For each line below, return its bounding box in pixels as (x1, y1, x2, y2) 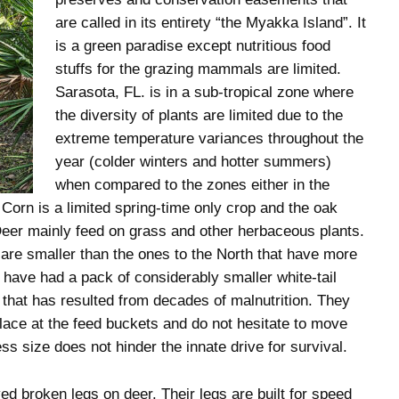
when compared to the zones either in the (55, 176, 330, 194)
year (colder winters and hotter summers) (55, 153, 332, 171)
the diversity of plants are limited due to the (55, 107, 344, 125)
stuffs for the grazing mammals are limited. (55, 61, 342, 78)
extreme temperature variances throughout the (55, 130, 364, 148)
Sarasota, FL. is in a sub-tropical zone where (55, 84, 354, 102)
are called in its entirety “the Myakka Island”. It (55, 14, 367, 32)
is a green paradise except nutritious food (55, 37, 331, 55)
